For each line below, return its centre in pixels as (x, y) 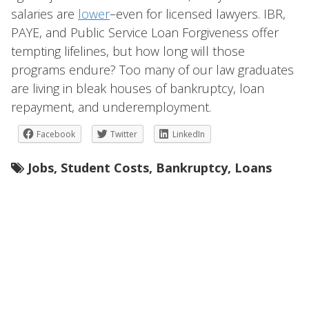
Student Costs (105, 168)
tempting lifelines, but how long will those (128, 51)
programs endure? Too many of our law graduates (152, 70)
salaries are (44, 14)
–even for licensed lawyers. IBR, (198, 14)
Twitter (124, 134)
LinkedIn (189, 134)
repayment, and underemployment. (111, 107)
